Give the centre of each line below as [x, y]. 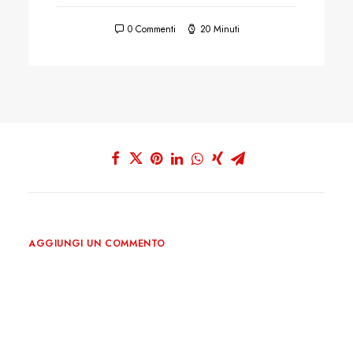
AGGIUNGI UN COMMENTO [97, 243]
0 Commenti [151, 29]
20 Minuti [219, 29]
